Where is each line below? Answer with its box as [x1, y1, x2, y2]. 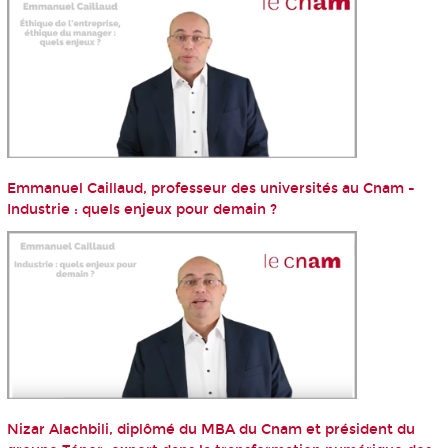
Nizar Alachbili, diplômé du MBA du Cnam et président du [6, 420, 415, 438]
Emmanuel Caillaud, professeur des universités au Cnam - [6, 179, 415, 197]
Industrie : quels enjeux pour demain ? [6, 200, 277, 218]
